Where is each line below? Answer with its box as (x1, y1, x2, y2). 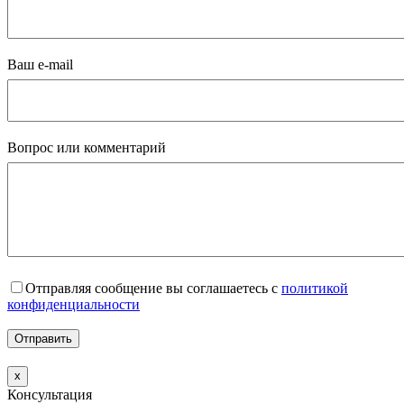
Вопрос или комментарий (7, 139, 166, 155)
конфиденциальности (7, 296, 140, 312)
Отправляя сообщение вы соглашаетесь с (25, 280, 281, 296)
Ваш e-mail (7, 56, 73, 72)
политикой (281, 280, 348, 296)
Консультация (7, 386, 92, 402)
